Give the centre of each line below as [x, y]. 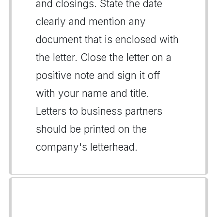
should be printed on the [91, 129]
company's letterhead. [87, 147]
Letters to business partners [99, 111]
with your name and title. [93, 93]
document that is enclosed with [107, 39]
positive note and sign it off [98, 75]
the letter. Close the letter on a [104, 57]
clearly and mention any [91, 21]
